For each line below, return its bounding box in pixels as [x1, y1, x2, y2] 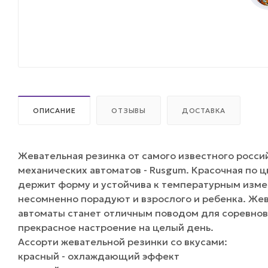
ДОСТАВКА [181, 106, 226, 115]
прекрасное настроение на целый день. [18, 221, 214, 233]
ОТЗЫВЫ [111, 106, 147, 115]
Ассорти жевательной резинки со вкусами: [18, 235, 227, 248]
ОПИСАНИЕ [33, 106, 76, 115]
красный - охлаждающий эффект [18, 249, 179, 262]
